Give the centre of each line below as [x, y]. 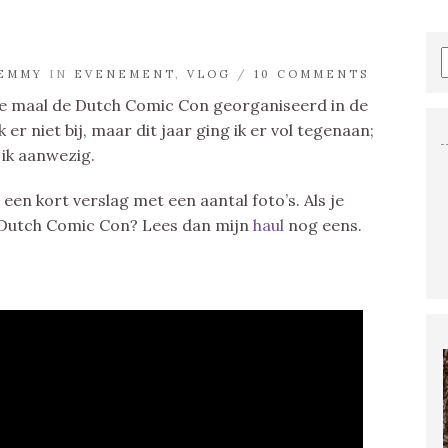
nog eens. [323, 225]
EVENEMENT [124, 74]
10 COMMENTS [311, 74]
